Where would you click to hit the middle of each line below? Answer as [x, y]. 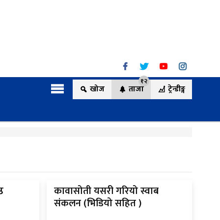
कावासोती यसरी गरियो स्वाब [106, 191]
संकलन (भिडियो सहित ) [97, 204]
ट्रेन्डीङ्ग [177, 89]
